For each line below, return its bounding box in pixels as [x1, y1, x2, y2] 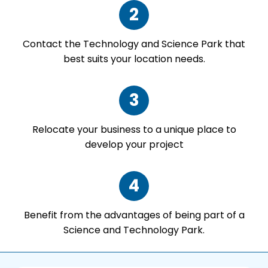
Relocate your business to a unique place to [32, 122, 236, 136]
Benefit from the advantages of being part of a [23, 208, 245, 223]
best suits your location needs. [63, 51, 205, 66]
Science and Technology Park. [63, 223, 205, 237]
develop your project [84, 137, 184, 151]
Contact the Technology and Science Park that [23, 36, 245, 51]
